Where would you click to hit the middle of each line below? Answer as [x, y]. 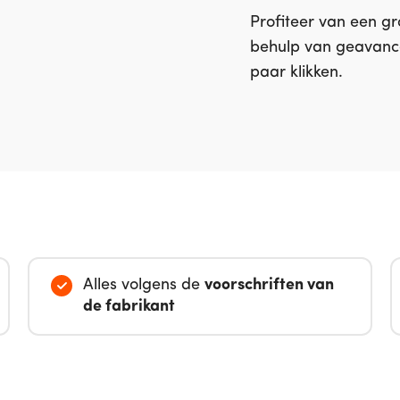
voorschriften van [269, 285]
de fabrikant [129, 307]
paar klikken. [296, 73]
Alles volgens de [143, 285]
